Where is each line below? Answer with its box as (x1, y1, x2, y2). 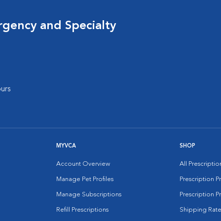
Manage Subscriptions (56, 191, 121, 198)
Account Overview (56, 161, 110, 167)
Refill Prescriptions (56, 207, 109, 213)
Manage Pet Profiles (56, 176, 113, 183)
